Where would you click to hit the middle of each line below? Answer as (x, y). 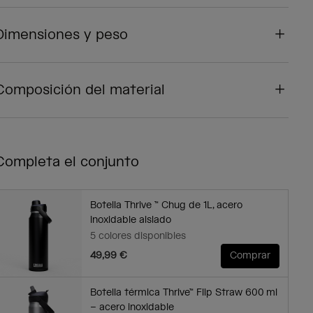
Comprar (250, 256)
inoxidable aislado (130, 220)
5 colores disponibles (138, 236)
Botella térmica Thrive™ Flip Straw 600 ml (183, 293)
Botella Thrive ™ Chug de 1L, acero (166, 206)
